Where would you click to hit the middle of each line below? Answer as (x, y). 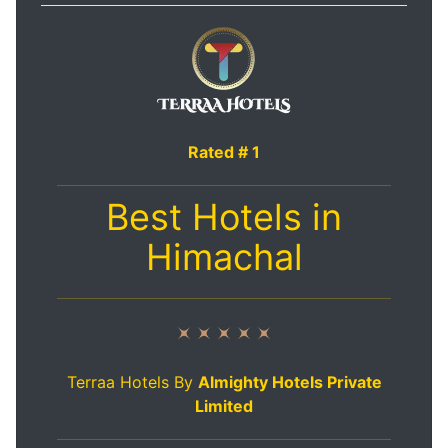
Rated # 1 (224, 152)
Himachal (224, 257)
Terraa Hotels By (132, 382)
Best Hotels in (224, 217)
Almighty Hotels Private (289, 382)
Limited (224, 406)
